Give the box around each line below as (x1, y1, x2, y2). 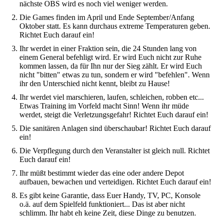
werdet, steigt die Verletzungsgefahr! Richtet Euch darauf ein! (19, 110, 208, 119)
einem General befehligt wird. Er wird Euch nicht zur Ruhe (19, 53, 201, 61)
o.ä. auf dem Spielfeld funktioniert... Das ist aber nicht (19, 200, 185, 208)
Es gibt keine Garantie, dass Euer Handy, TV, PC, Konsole (19, 191, 200, 200)
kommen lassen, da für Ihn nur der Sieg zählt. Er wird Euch (19, 62, 202, 70)
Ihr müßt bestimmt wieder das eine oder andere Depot (19, 169, 184, 177)
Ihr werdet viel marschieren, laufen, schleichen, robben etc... (19, 93, 204, 101)
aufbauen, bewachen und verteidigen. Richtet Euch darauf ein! (19, 178, 211, 186)
